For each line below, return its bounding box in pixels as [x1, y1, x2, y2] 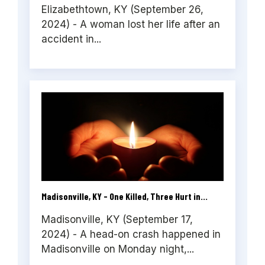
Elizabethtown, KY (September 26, [41, 3, 203, 15]
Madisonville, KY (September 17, [41, 213, 193, 225]
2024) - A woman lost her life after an [41, 18, 220, 30]
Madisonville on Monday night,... [41, 243, 194, 255]
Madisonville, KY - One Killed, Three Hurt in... [41, 190, 208, 202]
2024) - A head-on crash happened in [41, 228, 221, 240]
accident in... [41, 33, 101, 45]
